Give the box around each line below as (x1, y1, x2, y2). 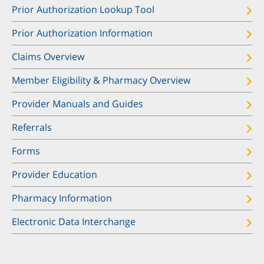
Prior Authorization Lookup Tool (12, 3, 154, 16)
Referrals (12, 121, 52, 134)
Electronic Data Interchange (12, 215, 136, 229)
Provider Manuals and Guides (12, 97, 143, 111)
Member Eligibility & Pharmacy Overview (12, 74, 190, 87)
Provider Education (12, 168, 97, 181)
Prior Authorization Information (12, 27, 153, 40)
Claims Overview (12, 50, 84, 64)
